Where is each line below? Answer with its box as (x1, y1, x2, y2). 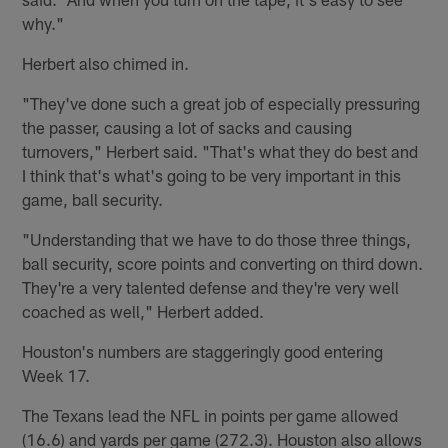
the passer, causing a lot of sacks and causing (22, 117, 353, 138)
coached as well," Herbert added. (22, 301, 265, 322)
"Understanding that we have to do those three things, (22, 229, 412, 250)
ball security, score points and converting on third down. (22, 253, 424, 274)
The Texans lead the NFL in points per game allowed (22, 405, 399, 426)
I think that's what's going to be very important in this (22, 165, 402, 186)
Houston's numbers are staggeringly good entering (22, 341, 384, 362)
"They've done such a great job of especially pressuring (22, 93, 421, 114)
